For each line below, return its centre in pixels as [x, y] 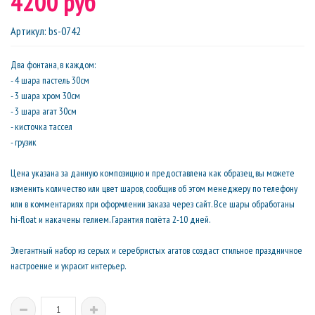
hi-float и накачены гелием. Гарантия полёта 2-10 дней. [110, 219]
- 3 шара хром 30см [45, 96]
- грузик [24, 142]
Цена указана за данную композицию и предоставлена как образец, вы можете [153, 173]
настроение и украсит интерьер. [68, 266]
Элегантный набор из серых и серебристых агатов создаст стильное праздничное [156, 250]
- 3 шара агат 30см [44, 111]
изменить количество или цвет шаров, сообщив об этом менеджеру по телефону [154, 188]
